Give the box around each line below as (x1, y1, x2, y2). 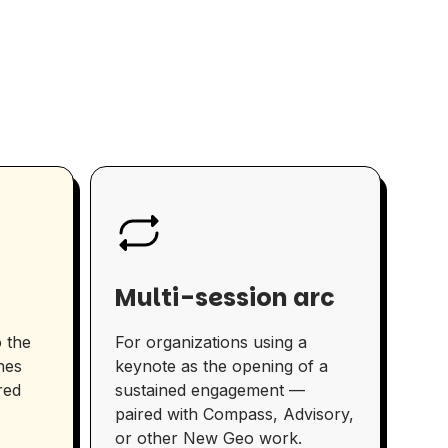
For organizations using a (115, 332, 308, 353)
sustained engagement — (115, 380, 306, 401)
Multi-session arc (115, 281, 336, 315)
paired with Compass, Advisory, (115, 404, 355, 425)
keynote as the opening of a (115, 356, 329, 377)
